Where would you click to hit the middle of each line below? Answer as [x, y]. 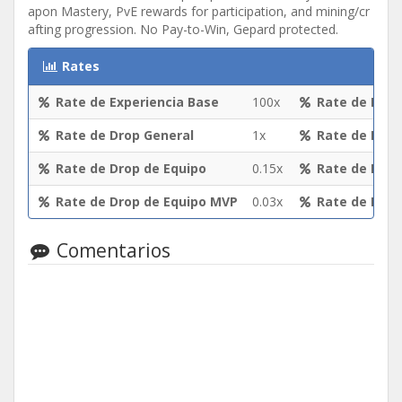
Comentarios [111, 251]
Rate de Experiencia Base [137, 102]
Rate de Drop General [125, 135]
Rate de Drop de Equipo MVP [147, 202]
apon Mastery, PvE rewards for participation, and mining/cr [199, 12]
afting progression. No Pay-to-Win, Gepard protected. [183, 30]
